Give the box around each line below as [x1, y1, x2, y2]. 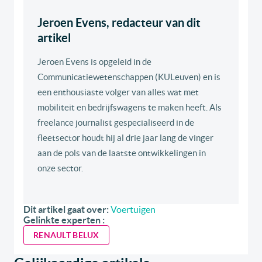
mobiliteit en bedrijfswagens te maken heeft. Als [37, 102, 222, 113]
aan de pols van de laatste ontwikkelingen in [37, 148, 206, 158]
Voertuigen [111, 204, 156, 215]
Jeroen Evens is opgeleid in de [37, 57, 151, 67]
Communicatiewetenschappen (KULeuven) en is [37, 72, 220, 82]
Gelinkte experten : [23, 215, 105, 226]
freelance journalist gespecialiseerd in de [37, 118, 194, 128]
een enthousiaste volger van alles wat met [37, 87, 199, 98]
